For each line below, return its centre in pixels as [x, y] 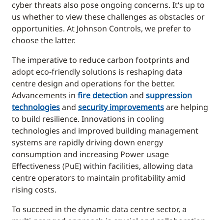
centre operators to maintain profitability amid [99, 178]
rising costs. [34, 189]
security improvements [121, 107]
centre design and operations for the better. [93, 83]
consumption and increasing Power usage [90, 154]
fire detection [103, 95]
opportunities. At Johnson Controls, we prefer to [101, 28]
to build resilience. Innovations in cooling [88, 119]
